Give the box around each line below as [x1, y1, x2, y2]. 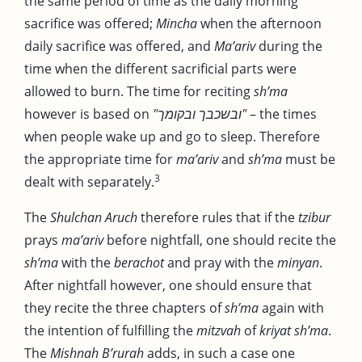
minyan [277, 253, 319, 271]
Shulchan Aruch [50, 208, 137, 226]
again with [259, 298, 324, 317]
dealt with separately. [24, 172, 154, 191]
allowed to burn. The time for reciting [24, 82, 254, 100]
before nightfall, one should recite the [103, 230, 336, 249]
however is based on [24, 104, 153, 123]
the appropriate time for [24, 149, 176, 168]
